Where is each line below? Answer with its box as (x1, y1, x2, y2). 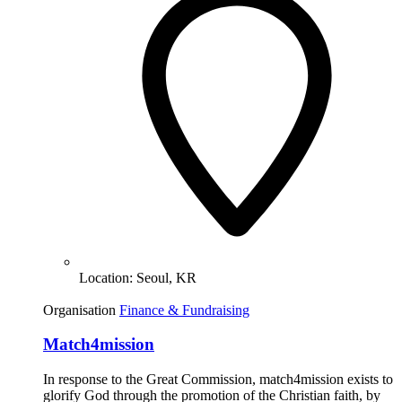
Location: (79, 269, 136, 285)
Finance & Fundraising (119, 301, 249, 318)
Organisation (43, 301, 116, 318)
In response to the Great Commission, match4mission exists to (43, 371, 393, 388)
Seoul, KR (136, 269, 197, 285)
